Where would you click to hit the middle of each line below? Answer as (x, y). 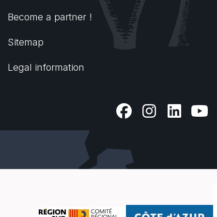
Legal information (46, 68)
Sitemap (26, 42)
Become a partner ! (50, 17)
